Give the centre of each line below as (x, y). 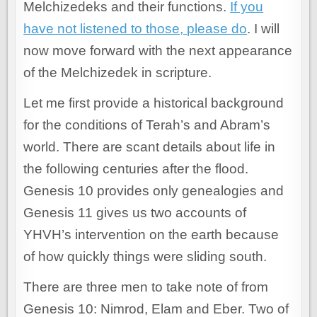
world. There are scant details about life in (150, 147)
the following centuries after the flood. (136, 169)
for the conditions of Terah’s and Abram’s (147, 125)
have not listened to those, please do (136, 29)
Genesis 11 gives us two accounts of (135, 213)
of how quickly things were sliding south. (145, 257)
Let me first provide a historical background (154, 103)
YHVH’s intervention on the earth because (151, 235)
